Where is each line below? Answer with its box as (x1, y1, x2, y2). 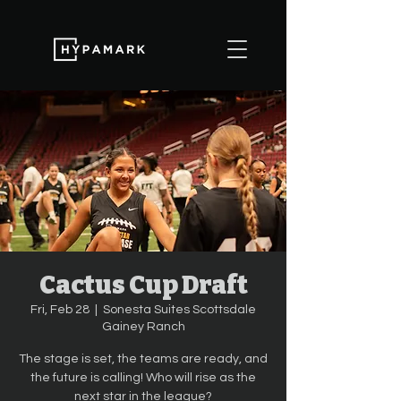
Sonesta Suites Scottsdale (103, 303, 256, 316)
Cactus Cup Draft (38, 270, 248, 300)
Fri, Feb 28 (30, 303, 90, 316)
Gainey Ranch (101, 320, 185, 333)
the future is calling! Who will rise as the (30, 371, 256, 384)
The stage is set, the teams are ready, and (19, 353, 268, 365)
